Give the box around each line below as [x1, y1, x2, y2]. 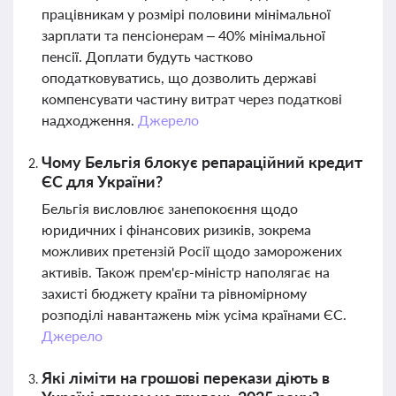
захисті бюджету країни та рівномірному [42, 285, 307, 301]
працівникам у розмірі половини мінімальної [42, 5, 331, 22]
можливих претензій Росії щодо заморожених [42, 242, 342, 259]
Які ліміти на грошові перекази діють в [42, 368, 330, 387]
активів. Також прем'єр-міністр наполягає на [42, 263, 330, 280]
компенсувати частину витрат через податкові [42, 90, 342, 107]
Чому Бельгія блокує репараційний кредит [42, 152, 362, 171]
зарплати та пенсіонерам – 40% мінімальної [42, 27, 325, 43]
